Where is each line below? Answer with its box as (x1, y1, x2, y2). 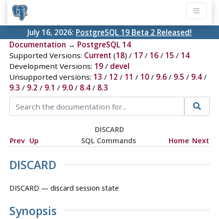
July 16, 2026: (27, 27, 76, 38)
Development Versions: (9, 61, 94, 71)
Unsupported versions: (9, 72, 93, 82)
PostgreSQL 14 (77, 40, 131, 50)
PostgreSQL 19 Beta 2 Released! (76, 27, 192, 38)
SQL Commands (81, 135, 136, 145)
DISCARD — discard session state (9, 183, 119, 193)
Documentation (9, 40, 66, 50)
